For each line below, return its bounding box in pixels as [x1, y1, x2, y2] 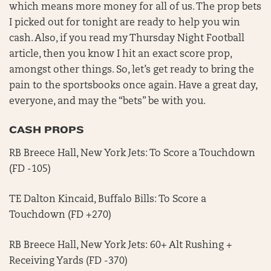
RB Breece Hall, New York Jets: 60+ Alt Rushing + [9, 241, 232, 250]
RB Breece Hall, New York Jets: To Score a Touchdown [9, 149, 255, 158]
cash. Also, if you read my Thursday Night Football [9, 34, 244, 44]
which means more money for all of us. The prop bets [9, 2, 261, 12]
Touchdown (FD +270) [9, 211, 111, 220]
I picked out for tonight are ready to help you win [9, 18, 240, 28]
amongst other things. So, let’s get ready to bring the [9, 65, 254, 75]
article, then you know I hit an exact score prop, [9, 50, 232, 59]
